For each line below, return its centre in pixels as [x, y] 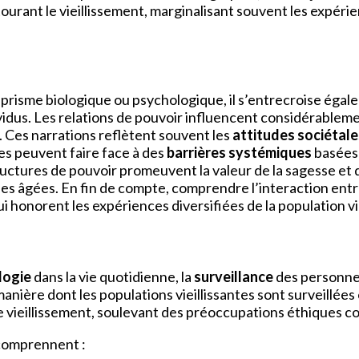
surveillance [234, 277]
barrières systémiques [239, 152]
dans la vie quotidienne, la [113, 277]
